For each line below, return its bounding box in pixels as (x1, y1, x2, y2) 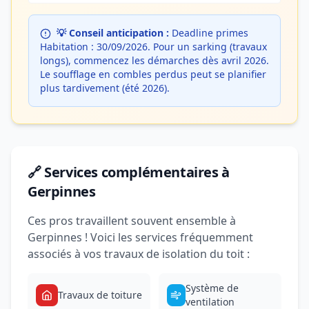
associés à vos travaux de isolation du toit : (28, 246, 250, 261)
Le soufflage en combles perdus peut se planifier (40, 68, 266, 81)
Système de (185, 281, 239, 295)
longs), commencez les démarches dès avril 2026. (40, 54, 269, 67)
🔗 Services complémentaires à (28, 163, 230, 181)
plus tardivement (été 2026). (40, 81, 170, 94)
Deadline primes (169, 26, 248, 39)
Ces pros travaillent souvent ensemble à (28, 213, 236, 228)
